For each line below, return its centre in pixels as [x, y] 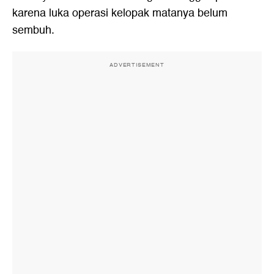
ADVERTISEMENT [137, 65]
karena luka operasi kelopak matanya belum [120, 13]
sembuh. [33, 30]
